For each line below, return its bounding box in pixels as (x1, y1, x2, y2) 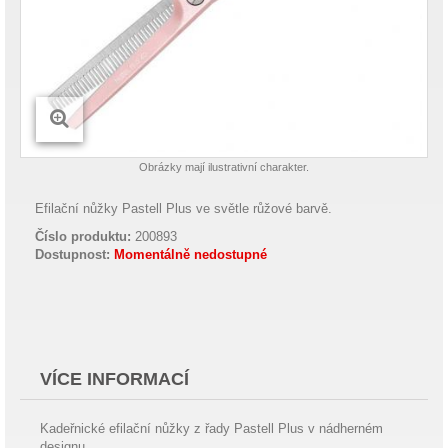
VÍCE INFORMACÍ (40, 369, 189, 389)
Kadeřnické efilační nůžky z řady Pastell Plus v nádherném (40, 421, 383, 436)
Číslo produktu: (35, 229, 131, 244)
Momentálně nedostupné (114, 247, 267, 262)
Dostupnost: (35, 247, 110, 262)
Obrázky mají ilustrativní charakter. (139, 161, 309, 173)
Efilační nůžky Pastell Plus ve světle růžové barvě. (35, 201, 332, 216)
